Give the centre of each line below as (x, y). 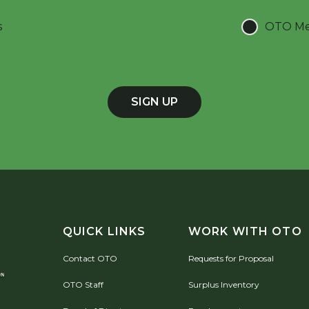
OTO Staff (83, 284)
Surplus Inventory (223, 284)
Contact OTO (90, 258)
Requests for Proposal (231, 258)
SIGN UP (154, 101)
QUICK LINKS (104, 231)
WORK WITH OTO (245, 231)
